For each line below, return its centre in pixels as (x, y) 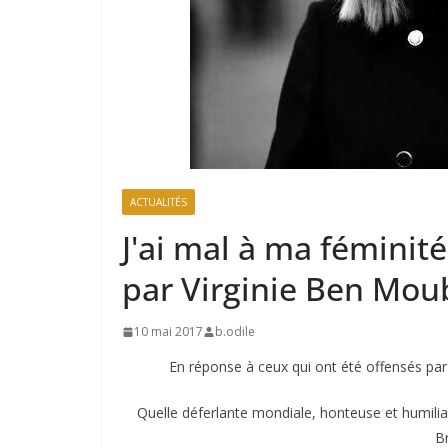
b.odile (235, 332)
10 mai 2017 (168, 332)
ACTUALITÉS (158, 202)
